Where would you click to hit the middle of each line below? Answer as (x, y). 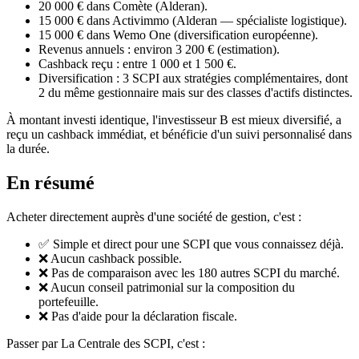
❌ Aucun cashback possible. (110, 258)
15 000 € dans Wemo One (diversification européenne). (178, 34)
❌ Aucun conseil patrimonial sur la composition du (167, 287)
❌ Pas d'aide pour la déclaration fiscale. (138, 316)
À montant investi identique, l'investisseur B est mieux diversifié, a (174, 119)
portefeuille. (69, 301)
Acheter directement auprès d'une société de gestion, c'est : (154, 216)
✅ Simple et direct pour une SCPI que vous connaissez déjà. (191, 244)
